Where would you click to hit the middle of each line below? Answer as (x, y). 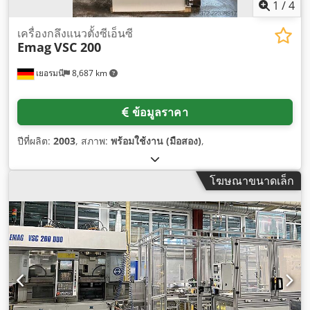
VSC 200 (77, 47)
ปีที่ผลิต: (35, 141)
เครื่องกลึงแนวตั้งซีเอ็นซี (75, 34)
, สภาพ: (93, 141)
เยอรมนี (49, 73)
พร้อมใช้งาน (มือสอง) (156, 141)
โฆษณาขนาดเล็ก (252, 181)
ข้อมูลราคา (160, 112)
